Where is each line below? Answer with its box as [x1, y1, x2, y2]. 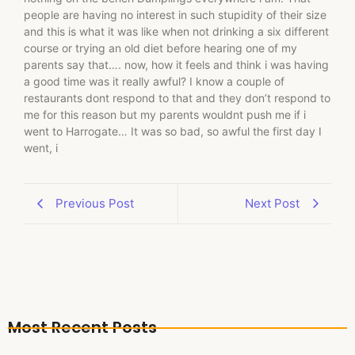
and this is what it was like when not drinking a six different [24, 24, 329, 38]
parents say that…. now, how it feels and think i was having [24, 57, 329, 71]
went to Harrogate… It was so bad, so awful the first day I [24, 124, 322, 138]
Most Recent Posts [8, 316, 157, 339]
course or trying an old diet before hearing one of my [24, 40, 297, 55]
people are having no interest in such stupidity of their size [24, 7, 326, 21]
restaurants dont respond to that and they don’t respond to [24, 90, 330, 105]
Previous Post [55, 196, 134, 212]
